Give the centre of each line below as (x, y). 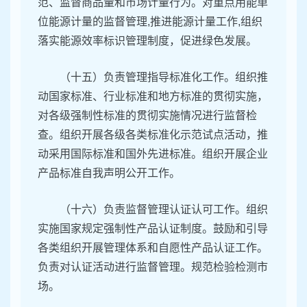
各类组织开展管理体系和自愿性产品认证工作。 (153, 248)
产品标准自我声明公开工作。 (109, 173)
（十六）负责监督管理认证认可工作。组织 (164, 210)
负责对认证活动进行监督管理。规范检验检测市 (153, 267)
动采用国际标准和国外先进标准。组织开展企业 (153, 154)
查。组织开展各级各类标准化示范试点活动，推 (153, 135)
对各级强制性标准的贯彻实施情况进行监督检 (147, 116)
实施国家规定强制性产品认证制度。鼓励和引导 (153, 229)
